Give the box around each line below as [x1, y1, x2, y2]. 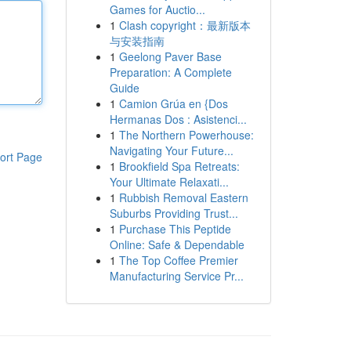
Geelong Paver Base [118, 49, 222, 64]
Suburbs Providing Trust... [109, 205, 238, 221]
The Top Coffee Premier [118, 252, 238, 268]
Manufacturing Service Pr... [109, 268, 244, 284]
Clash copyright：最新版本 [118, 17, 251, 33]
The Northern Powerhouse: [118, 127, 254, 143]
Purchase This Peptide [118, 221, 231, 237]
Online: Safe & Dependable [109, 237, 244, 252]
